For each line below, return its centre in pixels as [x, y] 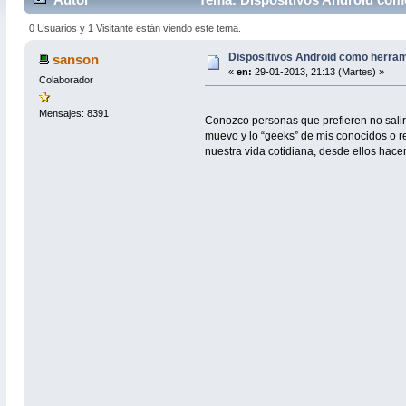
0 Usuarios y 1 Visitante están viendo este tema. [135, 28]
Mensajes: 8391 [73, 114]
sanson [76, 59]
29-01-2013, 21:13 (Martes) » [318, 71]
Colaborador [66, 79]
